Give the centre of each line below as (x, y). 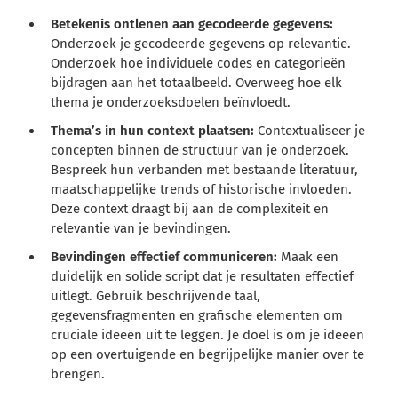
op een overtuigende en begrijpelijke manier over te (208, 354)
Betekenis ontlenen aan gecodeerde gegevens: (192, 24)
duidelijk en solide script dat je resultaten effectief (203, 276)
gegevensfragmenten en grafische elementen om (197, 315)
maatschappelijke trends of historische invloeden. (202, 189)
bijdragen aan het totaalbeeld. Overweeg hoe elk (197, 82)
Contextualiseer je (312, 130)
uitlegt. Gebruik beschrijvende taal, (156, 295)
